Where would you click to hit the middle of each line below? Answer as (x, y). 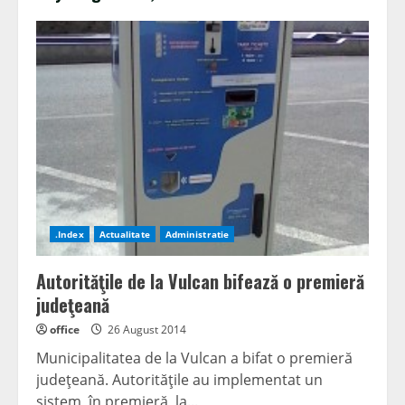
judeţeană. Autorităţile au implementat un (179, 380)
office (65, 330)
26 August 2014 (147, 330)
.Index (70, 235)
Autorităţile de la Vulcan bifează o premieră (200, 282)
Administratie (197, 235)
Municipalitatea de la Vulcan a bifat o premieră (194, 358)
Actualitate (124, 235)
